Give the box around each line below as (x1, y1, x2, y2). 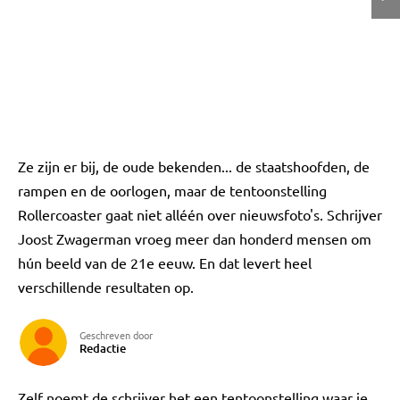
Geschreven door (79, 328, 153, 342)
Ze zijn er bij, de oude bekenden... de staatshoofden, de (18, 157, 370, 175)
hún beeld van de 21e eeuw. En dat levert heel (18, 254, 312, 271)
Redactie (79, 340, 126, 356)
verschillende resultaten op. (18, 278, 194, 296)
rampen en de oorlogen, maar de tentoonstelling (18, 181, 327, 199)
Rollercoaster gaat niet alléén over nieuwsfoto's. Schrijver (18, 205, 382, 223)
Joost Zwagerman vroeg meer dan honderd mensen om (18, 229, 371, 247)
